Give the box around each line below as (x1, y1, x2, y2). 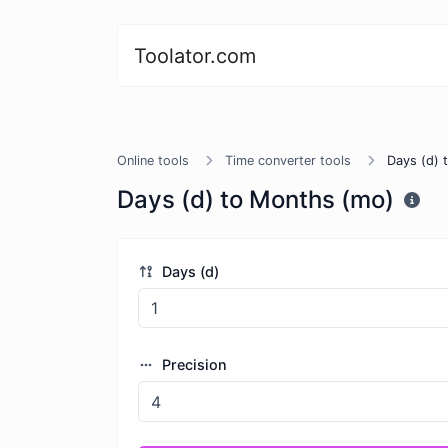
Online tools (117, 153, 189, 168)
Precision (157, 356, 227, 374)
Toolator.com (134, 43, 256, 68)
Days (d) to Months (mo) (117, 185, 394, 214)
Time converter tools (225, 153, 351, 168)
